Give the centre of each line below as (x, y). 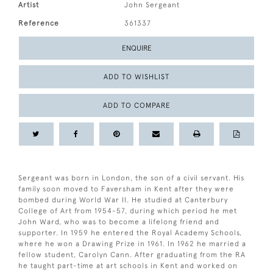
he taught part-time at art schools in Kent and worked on (128, 266)
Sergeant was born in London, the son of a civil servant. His (131, 178)
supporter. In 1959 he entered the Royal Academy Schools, (130, 233)
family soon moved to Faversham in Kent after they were (126, 189)
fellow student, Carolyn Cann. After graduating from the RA (132, 255)
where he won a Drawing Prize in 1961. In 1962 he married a (132, 244)
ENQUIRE (136, 48)
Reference (39, 23)
